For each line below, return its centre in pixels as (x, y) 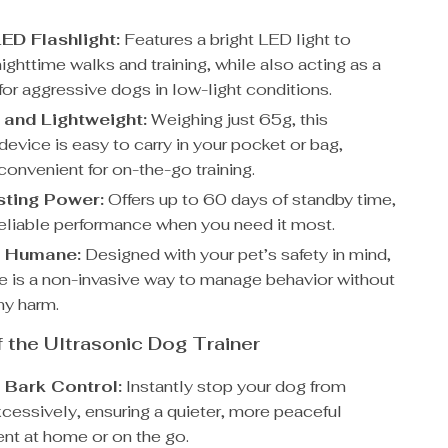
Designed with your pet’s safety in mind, (236, 254)
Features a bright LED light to (236, 39)
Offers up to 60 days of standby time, (250, 199)
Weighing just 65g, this (238, 119)
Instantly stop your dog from (234, 386)
